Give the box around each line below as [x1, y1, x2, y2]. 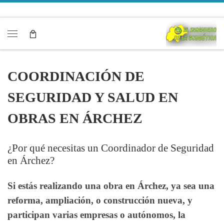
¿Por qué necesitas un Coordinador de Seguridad [7, 142, 214, 153]
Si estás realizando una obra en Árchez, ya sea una [7, 180, 214, 191]
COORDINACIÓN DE [7, 68, 144, 84]
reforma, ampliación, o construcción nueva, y [7, 195, 192, 206]
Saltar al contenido [13, 9, 77, 18]
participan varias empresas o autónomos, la [7, 209, 185, 220]
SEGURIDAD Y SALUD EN [7, 89, 178, 105]
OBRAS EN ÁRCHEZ [7, 110, 142, 126]
